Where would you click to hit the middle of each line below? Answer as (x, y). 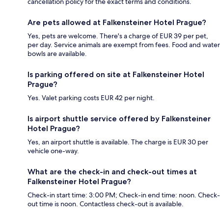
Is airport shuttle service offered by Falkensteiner (119, 118)
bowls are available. (57, 53)
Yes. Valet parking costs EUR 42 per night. (91, 97)
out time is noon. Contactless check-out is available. (106, 204)
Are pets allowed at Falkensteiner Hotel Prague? (117, 22)
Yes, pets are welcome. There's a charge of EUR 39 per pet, (118, 36)
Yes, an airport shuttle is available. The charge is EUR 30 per (118, 142)
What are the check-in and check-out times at (112, 171)
